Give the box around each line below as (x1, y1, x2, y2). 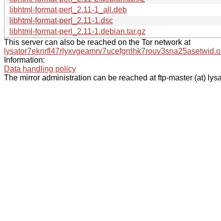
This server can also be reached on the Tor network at (4, 37, 190, 46)
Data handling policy (4, 64, 76, 73)
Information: (4, 55, 45, 64)
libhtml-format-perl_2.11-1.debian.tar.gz (9, 27, 146, 36)
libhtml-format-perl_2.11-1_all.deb (9, 5, 127, 14)
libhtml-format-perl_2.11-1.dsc (9, 16, 113, 25)
